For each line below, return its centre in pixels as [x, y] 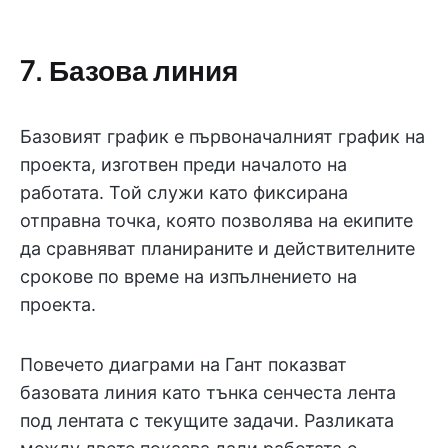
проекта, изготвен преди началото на [183, 165]
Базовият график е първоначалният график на [222, 137]
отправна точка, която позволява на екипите [216, 221]
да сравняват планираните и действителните [217, 249]
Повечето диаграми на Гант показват [183, 365]
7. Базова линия [129, 70]
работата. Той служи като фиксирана [184, 193]
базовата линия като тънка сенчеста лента [208, 393]
